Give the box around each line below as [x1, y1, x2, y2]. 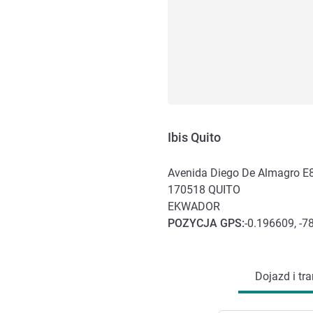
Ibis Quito [168, 129, 221, 145]
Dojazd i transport [167, 233, 265, 248]
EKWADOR [168, 199, 220, 213]
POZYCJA [168, 216, 220, 230]
